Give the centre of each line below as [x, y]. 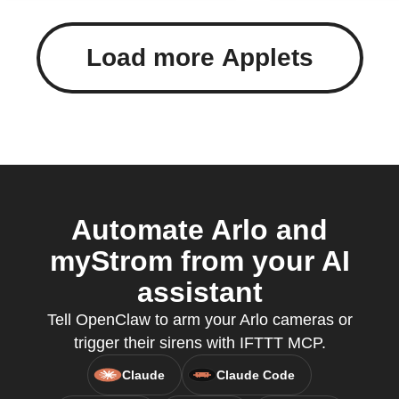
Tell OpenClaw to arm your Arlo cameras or [199, 320]
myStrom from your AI [199, 261]
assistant [199, 292]
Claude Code [256, 375]
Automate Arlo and [199, 230]
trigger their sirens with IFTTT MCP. [199, 343]
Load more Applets [199, 57]
